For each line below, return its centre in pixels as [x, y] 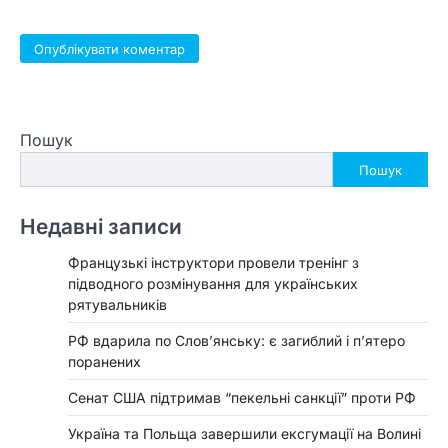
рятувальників [117, 305]
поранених [104, 362]
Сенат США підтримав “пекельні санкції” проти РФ [242, 398]
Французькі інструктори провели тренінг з [213, 263]
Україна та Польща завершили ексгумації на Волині [244, 434]
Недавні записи [101, 227]
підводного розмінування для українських [213, 284]
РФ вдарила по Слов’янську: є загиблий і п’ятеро [236, 341]
